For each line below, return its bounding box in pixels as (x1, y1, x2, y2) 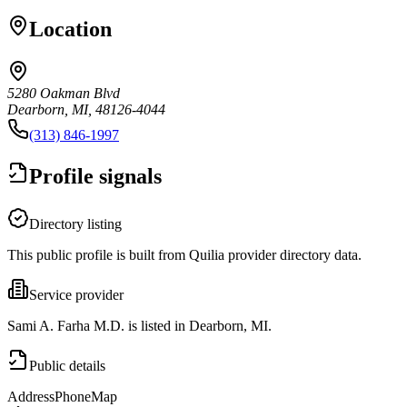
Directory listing (29, 215, 122, 232)
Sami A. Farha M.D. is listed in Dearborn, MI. (7, 317, 272, 333)
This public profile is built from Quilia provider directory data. (7, 246, 362, 263)
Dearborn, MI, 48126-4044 (7, 101, 165, 117)
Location (29, 16, 112, 41)
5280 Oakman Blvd (7, 84, 120, 101)
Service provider (29, 286, 124, 303)
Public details (29, 357, 105, 373)
